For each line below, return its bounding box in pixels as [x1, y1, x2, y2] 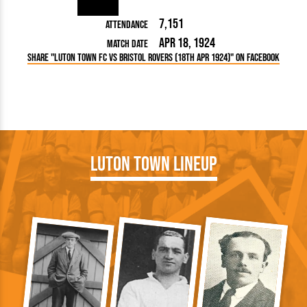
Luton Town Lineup [90, 152, 217, 177]
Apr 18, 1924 [159, 35, 215, 52]
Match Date [107, 38, 148, 51]
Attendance [106, 19, 148, 32]
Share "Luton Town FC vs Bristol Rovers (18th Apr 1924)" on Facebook [27, 51, 280, 65]
